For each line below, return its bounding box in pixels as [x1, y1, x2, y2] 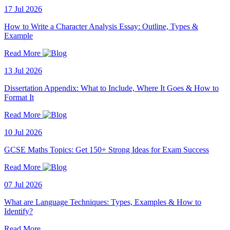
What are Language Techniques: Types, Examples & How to [4, 197, 201, 206]
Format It [4, 92, 34, 102]
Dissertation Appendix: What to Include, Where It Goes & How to [4, 83, 219, 92]
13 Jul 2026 [4, 66, 42, 75]
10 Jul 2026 [4, 127, 42, 137]
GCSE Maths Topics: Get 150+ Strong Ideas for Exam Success [4, 145, 209, 154]
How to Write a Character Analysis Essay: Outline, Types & [4, 22, 198, 31]
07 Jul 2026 [4, 180, 42, 189]
